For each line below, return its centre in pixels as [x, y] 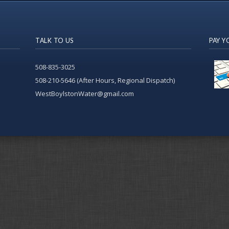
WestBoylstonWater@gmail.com [85, 94]
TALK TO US [54, 41]
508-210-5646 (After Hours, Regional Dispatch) [105, 80]
